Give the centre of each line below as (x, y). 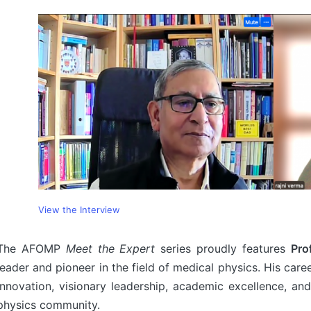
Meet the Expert (110, 249)
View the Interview (79, 210)
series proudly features (223, 249)
